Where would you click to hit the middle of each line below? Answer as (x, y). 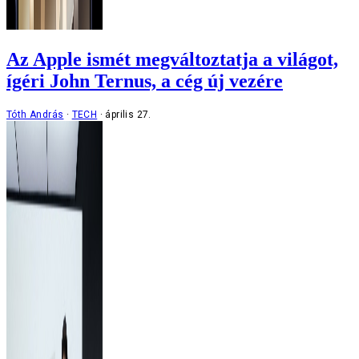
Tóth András (35, 114)
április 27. (128, 114)
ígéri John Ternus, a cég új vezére (145, 81)
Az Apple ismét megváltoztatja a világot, (172, 59)
